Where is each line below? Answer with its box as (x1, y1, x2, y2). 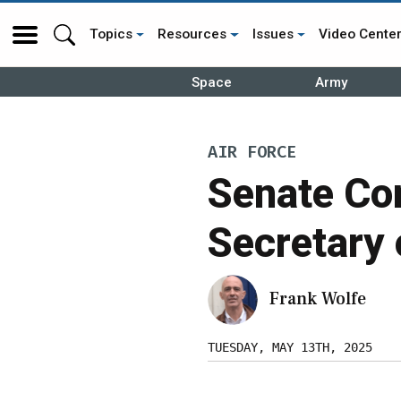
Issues (252, 26, 294, 42)
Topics (90, 26, 132, 42)
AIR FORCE (208, 141, 296, 164)
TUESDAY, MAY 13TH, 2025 (208, 339, 372, 354)
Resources (158, 26, 227, 42)
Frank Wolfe (269, 286, 366, 311)
